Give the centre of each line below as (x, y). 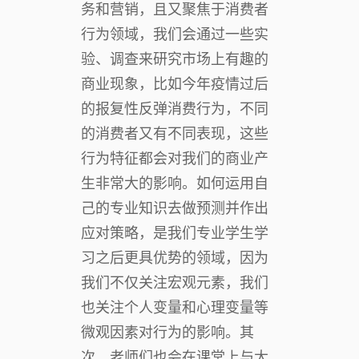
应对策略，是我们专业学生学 (175, 233)
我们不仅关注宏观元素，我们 (175, 282)
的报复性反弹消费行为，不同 (175, 109)
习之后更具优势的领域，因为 (175, 258)
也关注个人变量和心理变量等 (175, 307)
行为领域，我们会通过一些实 (175, 34)
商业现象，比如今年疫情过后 (175, 84)
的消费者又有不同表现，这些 (175, 133)
